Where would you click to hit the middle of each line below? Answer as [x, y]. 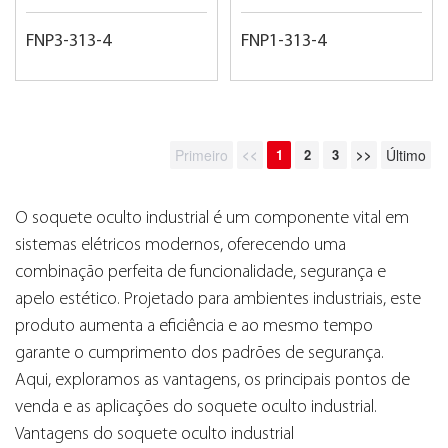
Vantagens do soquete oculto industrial [154, 434]
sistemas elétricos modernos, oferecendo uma [180, 245]
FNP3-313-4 [68, 41]
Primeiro [201, 155]
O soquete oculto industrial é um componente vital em [212, 218]
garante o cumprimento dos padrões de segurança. [199, 353]
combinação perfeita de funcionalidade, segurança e [200, 272]
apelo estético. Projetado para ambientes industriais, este [218, 299]
